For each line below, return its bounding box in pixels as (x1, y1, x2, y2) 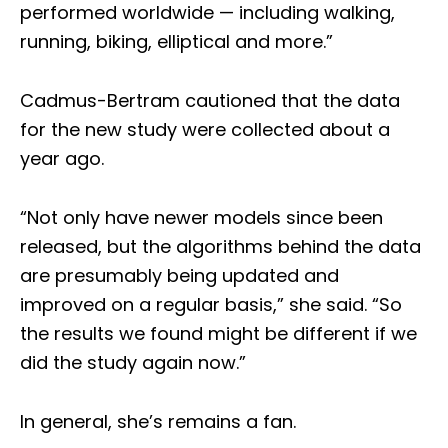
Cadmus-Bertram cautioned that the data (20, 88, 400, 114)
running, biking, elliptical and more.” (20, 29, 333, 55)
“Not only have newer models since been (20, 205, 383, 231)
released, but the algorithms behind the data (20, 234, 421, 260)
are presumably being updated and (20, 263, 339, 289)
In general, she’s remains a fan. (20, 409, 296, 435)
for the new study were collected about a (20, 117, 390, 143)
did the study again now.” (20, 350, 246, 376)
